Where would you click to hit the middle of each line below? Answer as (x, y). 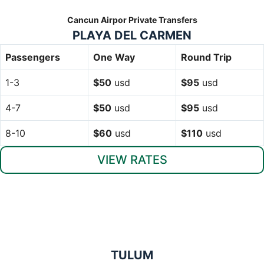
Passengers (33, 57)
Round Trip (206, 57)
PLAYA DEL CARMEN (132, 35)
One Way (114, 57)
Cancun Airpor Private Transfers (132, 19)
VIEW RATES (132, 159)
